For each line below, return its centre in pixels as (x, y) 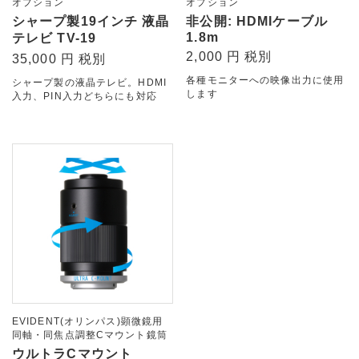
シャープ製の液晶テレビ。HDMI (89, 82)
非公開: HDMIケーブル (257, 21)
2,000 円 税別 (229, 56)
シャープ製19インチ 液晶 (91, 21)
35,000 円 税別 (59, 58)
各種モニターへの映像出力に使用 (265, 80)
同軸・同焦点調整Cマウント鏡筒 (90, 335)
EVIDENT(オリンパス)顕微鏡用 (88, 322)
